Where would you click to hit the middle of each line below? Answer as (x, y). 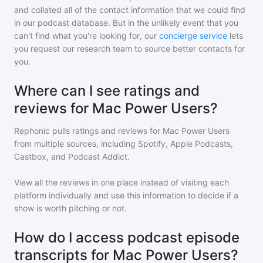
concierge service (193, 36)
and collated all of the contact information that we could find (130, 10)
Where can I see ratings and (107, 91)
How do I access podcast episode (127, 237)
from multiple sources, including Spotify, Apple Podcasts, (124, 144)
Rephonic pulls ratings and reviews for (88, 131)
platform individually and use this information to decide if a (126, 195)
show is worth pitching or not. (70, 208)
